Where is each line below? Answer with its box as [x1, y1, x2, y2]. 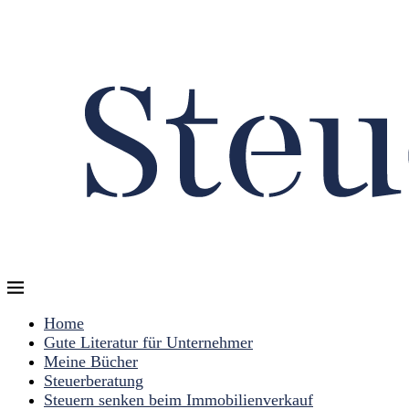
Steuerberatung [44, 372, 143, 390]
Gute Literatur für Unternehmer [44, 333, 253, 351]
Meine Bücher [44, 352, 138, 371]
